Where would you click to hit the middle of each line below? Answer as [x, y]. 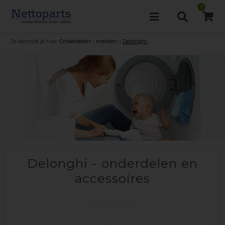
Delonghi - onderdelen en [112, 163]
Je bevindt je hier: [35, 41]
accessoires [112, 178]
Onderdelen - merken [88, 41]
